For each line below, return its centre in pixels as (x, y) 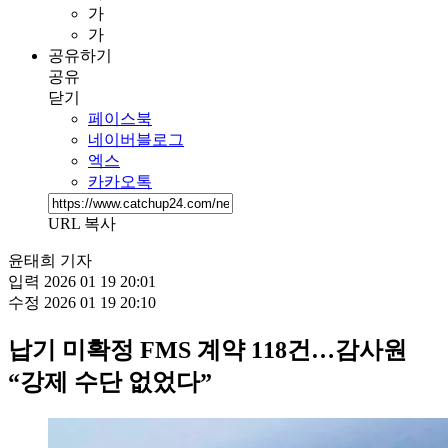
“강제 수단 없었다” (110, 381)
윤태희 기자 (50, 260)
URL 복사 (82, 223)
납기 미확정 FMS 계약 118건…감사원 (207, 349)
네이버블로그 (136, 139)
